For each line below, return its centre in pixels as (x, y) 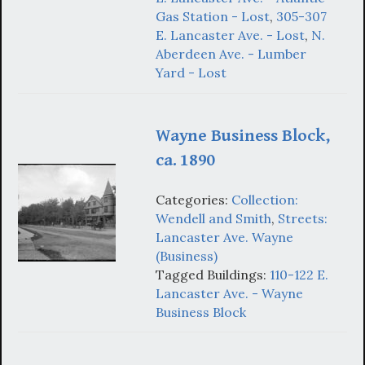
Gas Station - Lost (213, 17)
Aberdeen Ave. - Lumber (231, 54)
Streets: (303, 218)
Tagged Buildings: (213, 274)
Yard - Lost (191, 73)
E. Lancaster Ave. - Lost (230, 35)
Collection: (265, 199)
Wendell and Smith (213, 218)
